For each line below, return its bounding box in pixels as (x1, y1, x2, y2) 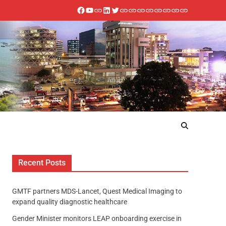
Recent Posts (18, 157, 66, 167)
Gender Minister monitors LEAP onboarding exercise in (12, 214, 182, 222)
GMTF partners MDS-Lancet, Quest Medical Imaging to (12, 187, 182, 195)
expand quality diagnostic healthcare (12, 197, 127, 206)
